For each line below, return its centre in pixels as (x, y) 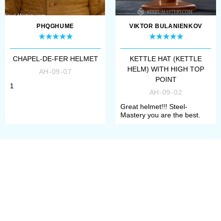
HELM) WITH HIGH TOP (166, 69)
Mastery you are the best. (160, 115)
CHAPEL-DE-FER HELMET (55, 59)
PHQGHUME (55, 26)
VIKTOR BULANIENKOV (166, 26)
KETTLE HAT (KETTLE (166, 59)
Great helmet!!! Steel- (154, 107)
